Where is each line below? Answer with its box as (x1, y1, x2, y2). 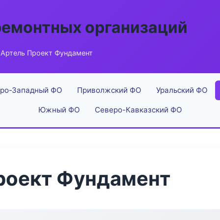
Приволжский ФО (77, 85, 141, 95)
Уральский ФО (156, 85, 208, 95)
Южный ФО (38, 105, 80, 114)
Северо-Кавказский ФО (94, 105, 182, 114)
